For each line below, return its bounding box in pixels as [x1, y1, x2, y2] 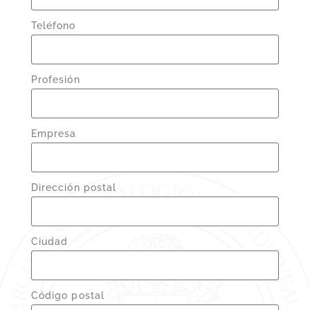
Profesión [30, 74, 80, 86]
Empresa [30, 128, 77, 140]
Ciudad [30, 236, 69, 248]
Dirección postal [30, 182, 117, 194]
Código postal [30, 290, 105, 302]
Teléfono [30, 20, 76, 32]
